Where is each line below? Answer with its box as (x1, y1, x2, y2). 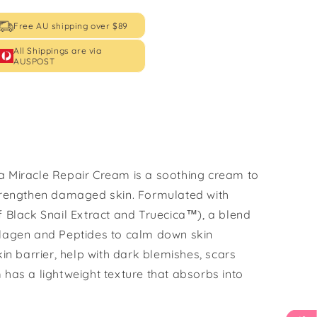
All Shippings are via (13, 45, 102, 57)
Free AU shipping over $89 (13, 20, 128, 31)
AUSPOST (13, 56, 55, 67)
